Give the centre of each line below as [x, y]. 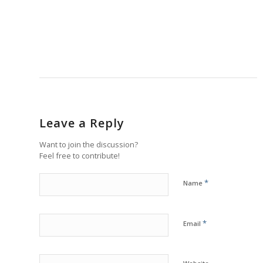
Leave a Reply [82, 123]
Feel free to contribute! [80, 156]
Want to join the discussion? [89, 145]
